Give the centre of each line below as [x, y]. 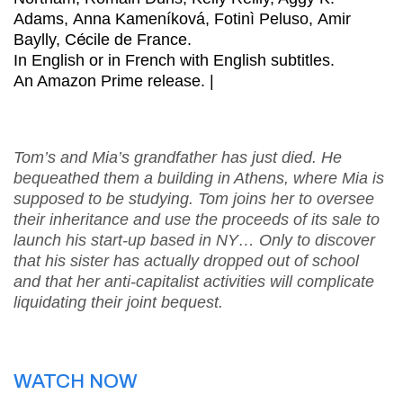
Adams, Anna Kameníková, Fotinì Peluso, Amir [182, 19]
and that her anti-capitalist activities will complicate [194, 282]
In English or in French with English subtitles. [174, 60]
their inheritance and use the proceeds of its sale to [197, 219]
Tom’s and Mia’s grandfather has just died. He [178, 157]
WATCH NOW [76, 381]
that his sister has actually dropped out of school [186, 261]
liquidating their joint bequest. [118, 302]
